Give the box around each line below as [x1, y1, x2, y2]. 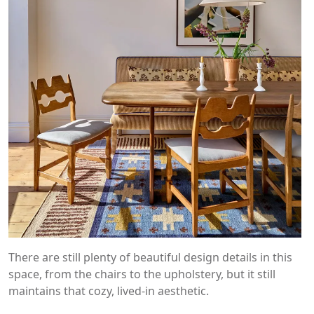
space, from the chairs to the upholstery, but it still [8, 266, 275, 282]
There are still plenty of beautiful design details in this [8, 250, 292, 266]
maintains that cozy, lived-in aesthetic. [8, 283, 209, 299]
